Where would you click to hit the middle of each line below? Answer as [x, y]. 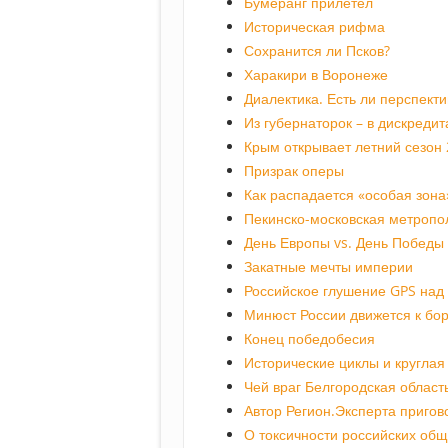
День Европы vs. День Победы [344, 243]
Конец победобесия [309, 339]
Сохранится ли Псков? [317, 51]
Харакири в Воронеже [316, 75]
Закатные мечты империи [328, 267]
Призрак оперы [294, 171]
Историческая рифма [314, 27]
